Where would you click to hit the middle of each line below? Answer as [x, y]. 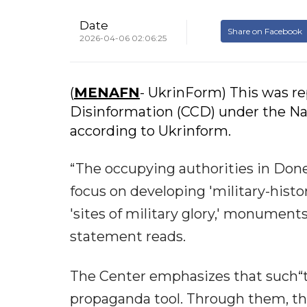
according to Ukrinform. [150, 131]
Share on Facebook [265, 32]
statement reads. [128, 237]
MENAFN [107, 93]
